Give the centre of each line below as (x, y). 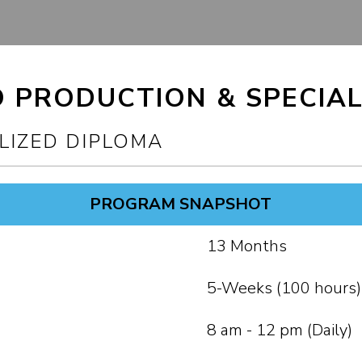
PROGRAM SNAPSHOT (181, 204)
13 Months (247, 246)
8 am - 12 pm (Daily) (280, 330)
